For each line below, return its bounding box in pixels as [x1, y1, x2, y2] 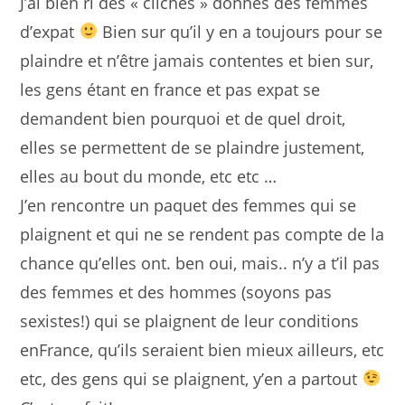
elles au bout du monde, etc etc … [20, 165, 278, 187]
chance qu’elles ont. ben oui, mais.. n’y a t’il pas [20, 251, 381, 274]
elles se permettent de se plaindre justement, [20, 136, 365, 158]
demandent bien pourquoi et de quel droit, [20, 107, 346, 129]
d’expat [20, 20, 80, 42]
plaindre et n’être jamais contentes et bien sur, [20, 49, 374, 71]
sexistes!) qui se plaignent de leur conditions [20, 309, 360, 332]
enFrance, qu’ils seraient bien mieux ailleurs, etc [20, 338, 385, 361]
